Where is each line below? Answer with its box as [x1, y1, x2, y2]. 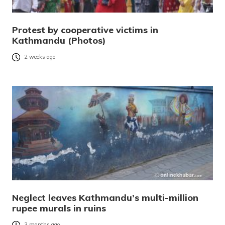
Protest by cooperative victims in [12, 24, 158, 36]
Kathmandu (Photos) [12, 35, 106, 47]
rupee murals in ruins [12, 202, 106, 214]
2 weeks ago [24, 53, 56, 61]
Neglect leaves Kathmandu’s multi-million [12, 192, 198, 204]
